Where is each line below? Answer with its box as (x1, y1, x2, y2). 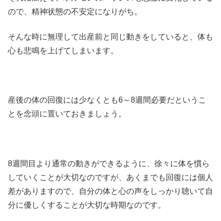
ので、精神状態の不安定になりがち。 (8, 7, 142, 16)
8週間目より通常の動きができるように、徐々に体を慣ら (8, 159, 210, 168)
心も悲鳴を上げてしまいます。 (8, 46, 118, 55)
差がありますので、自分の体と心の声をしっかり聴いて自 (8, 187, 213, 196)
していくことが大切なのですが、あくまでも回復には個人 (8, 173, 213, 182)
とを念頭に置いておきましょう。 (8, 110, 126, 118)
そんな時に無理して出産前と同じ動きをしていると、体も (8, 32, 213, 41)
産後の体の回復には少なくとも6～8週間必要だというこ (8, 96, 206, 105)
